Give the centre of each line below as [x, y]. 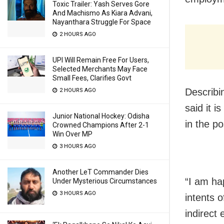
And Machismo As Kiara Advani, [102, 13]
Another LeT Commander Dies [100, 172]
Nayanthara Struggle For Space [102, 22]
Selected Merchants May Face [100, 69]
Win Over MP [72, 134]
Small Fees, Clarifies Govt [92, 78]
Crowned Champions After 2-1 [101, 125]
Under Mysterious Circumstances [105, 181]
